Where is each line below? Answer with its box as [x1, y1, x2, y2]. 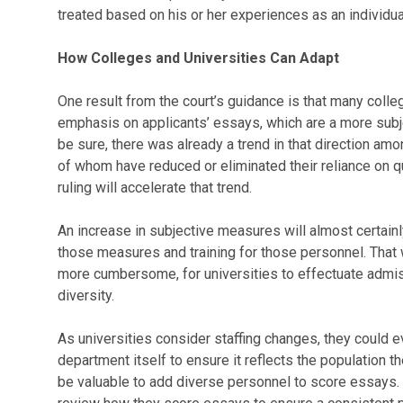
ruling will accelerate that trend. [57, 179, 259, 196]
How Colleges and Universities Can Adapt [57, 49, 339, 67]
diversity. [57, 287, 114, 304]
